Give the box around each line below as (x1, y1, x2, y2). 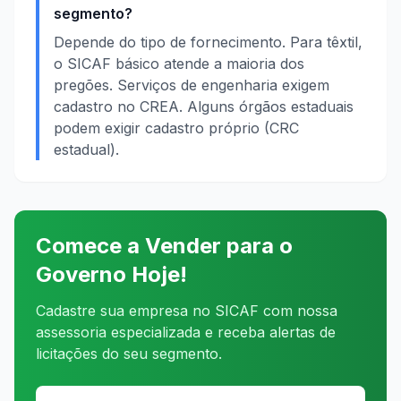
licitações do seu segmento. (36, 345, 222, 363)
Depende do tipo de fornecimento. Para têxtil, (54, 33, 363, 51)
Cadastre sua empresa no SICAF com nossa (36, 302, 337, 320)
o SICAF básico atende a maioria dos (54, 55, 304, 73)
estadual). (54, 141, 119, 158)
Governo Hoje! (36, 261, 187, 287)
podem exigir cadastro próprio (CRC (54, 119, 299, 137)
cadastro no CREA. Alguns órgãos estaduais (54, 98, 354, 115)
